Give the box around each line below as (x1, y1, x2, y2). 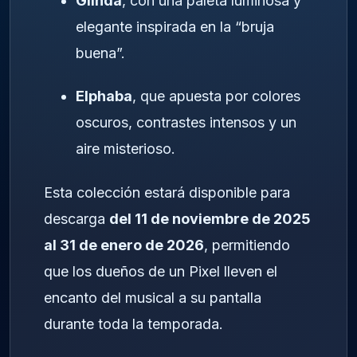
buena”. (76, 44, 125, 61)
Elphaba (76, 88, 132, 105)
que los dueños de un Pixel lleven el (44, 262, 277, 280)
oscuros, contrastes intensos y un (76, 114, 296, 131)
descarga (44, 210, 109, 227)
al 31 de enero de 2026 (44, 236, 204, 253)
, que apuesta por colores (132, 88, 300, 105)
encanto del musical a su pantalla (44, 288, 261, 306)
